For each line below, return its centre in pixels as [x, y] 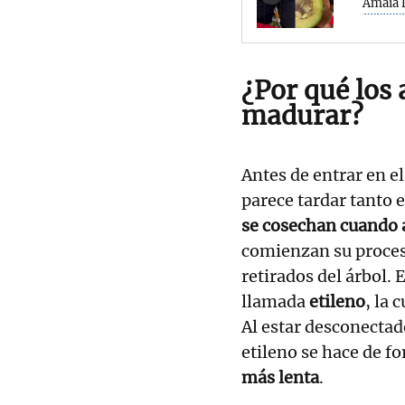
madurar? [302, 115]
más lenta [280, 377]
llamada [275, 301]
